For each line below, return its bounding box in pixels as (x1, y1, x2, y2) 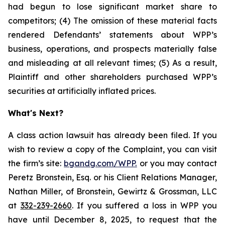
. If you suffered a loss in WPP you (71, 200, 217, 210)
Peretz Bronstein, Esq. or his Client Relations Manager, (8, 172, 217, 182)
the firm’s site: (8, 158, 64, 168)
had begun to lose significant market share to (8, 2, 217, 12)
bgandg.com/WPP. (64, 158, 137, 168)
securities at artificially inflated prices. (8, 86, 156, 96)
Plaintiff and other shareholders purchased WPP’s (8, 72, 217, 82)
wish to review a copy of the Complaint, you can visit (8, 144, 217, 154)
